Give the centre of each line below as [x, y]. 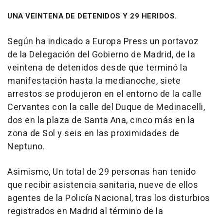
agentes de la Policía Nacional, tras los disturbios [109, 198]
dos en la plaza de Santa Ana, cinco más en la [101, 120]
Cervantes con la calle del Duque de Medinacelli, [106, 107]
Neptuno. [26, 147]
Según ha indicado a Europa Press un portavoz [103, 42]
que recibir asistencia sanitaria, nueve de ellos [103, 185]
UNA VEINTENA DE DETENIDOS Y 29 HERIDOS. [92, 16]
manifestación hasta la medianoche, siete [94, 81]
